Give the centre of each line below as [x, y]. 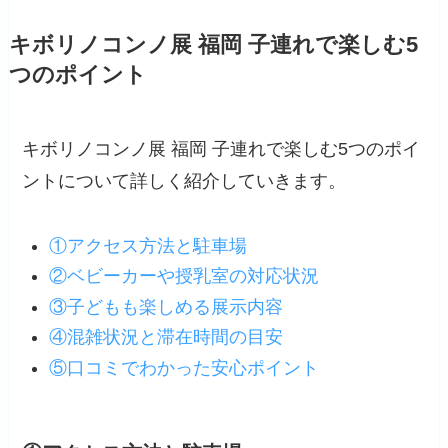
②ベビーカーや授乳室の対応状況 [184, 276]
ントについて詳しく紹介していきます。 [184, 180]
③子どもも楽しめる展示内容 [166, 306]
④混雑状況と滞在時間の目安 [166, 337]
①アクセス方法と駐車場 [148, 245]
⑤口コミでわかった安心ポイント [184, 367]
